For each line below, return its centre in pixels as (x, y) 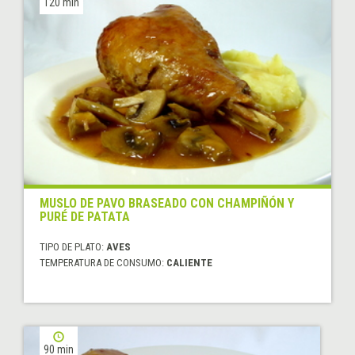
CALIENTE (189, 262)
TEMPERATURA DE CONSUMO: (103, 262)
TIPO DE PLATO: (73, 246)
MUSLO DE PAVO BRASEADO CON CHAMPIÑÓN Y (167, 203)
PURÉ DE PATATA (85, 216)
